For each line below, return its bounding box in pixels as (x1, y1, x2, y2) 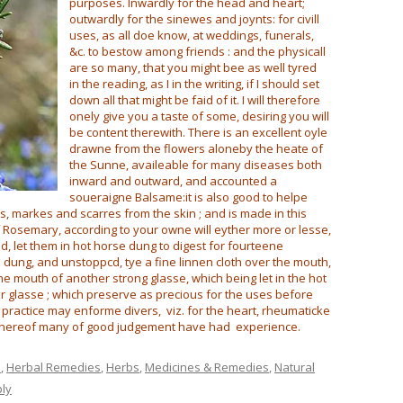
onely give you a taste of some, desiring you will (69, 108, 329, 124)
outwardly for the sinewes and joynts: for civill (69, 11, 319, 27)
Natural (274, 359, 315, 375)
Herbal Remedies (6, 359, 101, 375)
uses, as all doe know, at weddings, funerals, (69, 27, 314, 43)
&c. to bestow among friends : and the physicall (69, 43, 326, 59)
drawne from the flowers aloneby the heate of (69, 140, 323, 157)
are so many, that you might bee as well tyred (69, 59, 317, 76)
